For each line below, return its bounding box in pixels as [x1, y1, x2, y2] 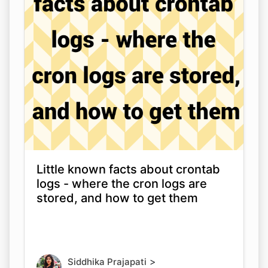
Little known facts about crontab [36, 162, 220, 176]
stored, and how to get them [36, 190, 198, 205]
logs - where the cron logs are [36, 176, 207, 191]
